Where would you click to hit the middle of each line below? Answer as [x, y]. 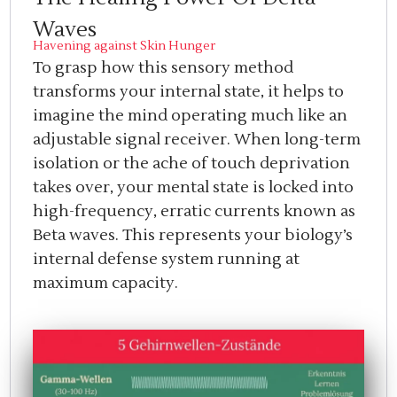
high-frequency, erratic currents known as [195, 211]
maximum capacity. [106, 283]
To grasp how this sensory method [163, 67]
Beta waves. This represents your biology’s [193, 235]
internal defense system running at [167, 259]
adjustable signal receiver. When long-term [197, 139]
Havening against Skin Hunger [125, 46]
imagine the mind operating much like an [191, 115]
